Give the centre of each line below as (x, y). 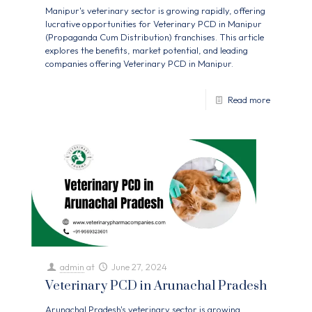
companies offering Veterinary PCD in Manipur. (139, 63)
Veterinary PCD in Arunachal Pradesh (156, 286)
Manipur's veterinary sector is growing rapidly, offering (155, 10)
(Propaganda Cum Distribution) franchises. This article (155, 37)
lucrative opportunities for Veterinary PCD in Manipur (154, 23)
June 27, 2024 (140, 267)
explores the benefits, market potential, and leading (147, 50)
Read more (249, 99)
